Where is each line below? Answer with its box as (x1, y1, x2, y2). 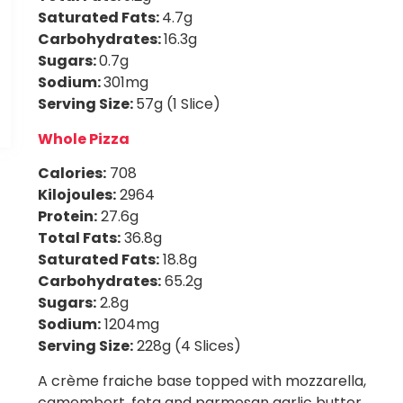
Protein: (38, 206, 98, 228)
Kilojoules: (38, 184, 117, 206)
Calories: (38, 163, 107, 184)
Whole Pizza (38, 128, 130, 149)
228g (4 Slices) (133, 336, 242, 357)
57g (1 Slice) (136, 94, 221, 115)
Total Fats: (38, 228, 121, 249)
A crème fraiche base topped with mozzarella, (38, 370, 367, 391)
